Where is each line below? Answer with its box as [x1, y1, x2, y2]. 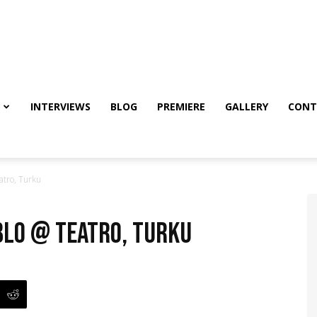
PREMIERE [157, 100, 205, 113]
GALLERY [225, 100, 268, 113]
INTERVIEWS [30, 100, 91, 113]
